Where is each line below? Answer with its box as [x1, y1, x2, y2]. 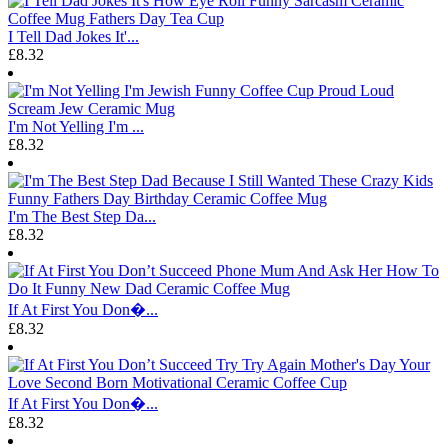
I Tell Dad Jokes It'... [8, 27, 139, 45]
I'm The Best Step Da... [8, 207, 156, 225]
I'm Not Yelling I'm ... [8, 117, 144, 135]
